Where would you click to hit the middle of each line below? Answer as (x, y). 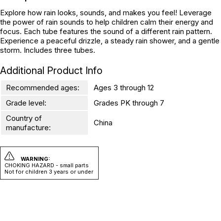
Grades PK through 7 (129, 103)
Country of (24, 118)
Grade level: (26, 103)
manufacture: (28, 128)
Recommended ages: (43, 88)
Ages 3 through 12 (124, 88)
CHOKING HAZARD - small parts (47, 165)
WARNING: (36, 159)
